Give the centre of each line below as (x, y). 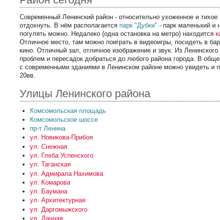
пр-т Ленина (47, 129)
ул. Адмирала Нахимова (66, 173)
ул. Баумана (48, 192)
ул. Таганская (50, 165)
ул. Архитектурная (57, 200)
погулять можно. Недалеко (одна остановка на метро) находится (118, 34)
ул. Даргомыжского (58, 209)
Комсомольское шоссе (64, 119)
